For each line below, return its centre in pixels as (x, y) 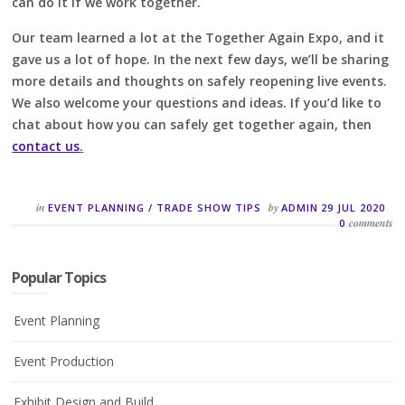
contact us (46, 146)
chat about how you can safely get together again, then (192, 124)
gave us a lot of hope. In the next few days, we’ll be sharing (201, 59)
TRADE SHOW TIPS (209, 207)
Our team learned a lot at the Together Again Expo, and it (198, 37)
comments (371, 222)
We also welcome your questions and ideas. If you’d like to (197, 102)
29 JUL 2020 (353, 207)
